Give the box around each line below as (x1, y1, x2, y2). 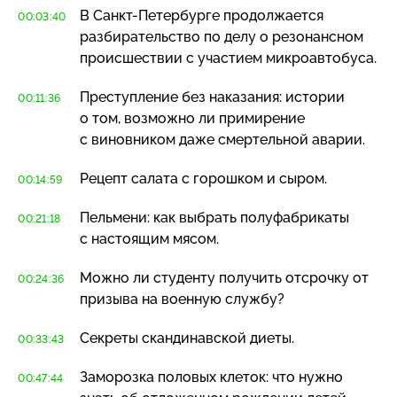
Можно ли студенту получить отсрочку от (80, 269, 369, 286)
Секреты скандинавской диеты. (80, 329, 294, 346)
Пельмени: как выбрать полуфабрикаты (80, 208, 349, 226)
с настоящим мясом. (80, 230, 219, 247)
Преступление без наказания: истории (80, 88, 345, 105)
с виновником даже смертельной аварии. (80, 130, 365, 148)
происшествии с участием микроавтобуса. (80, 49, 377, 66)
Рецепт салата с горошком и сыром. (80, 169, 327, 187)
